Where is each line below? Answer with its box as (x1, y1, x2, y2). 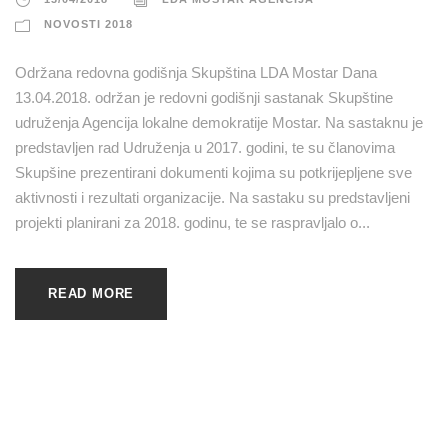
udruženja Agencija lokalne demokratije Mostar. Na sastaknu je (15, 113, 423, 131)
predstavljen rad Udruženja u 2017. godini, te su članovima (15, 138, 395, 156)
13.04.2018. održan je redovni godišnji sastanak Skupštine (15, 88, 393, 106)
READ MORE (48, 285, 135, 301)
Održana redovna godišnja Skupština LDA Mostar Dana (15, 63, 377, 81)
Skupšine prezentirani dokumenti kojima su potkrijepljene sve (15, 163, 412, 181)
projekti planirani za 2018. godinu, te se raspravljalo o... (15, 213, 370, 231)
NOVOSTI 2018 (44, 17, 133, 30)
